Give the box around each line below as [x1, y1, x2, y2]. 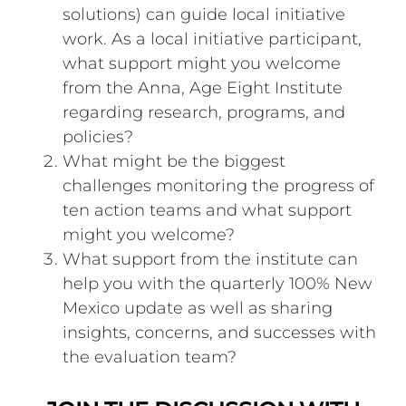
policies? [63, 126, 134, 147]
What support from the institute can [63, 248, 359, 269]
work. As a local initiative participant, [63, 28, 362, 49]
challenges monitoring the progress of [63, 175, 375, 196]
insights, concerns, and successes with [63, 322, 377, 343]
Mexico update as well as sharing [63, 297, 333, 318]
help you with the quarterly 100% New [63, 273, 373, 294]
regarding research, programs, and [63, 101, 346, 122]
